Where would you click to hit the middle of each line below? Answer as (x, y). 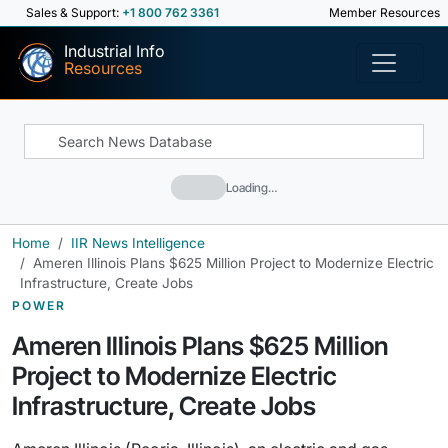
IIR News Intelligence (138, 243)
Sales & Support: (74, 12)
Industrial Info (114, 51)
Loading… (251, 187)
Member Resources (383, 12)
